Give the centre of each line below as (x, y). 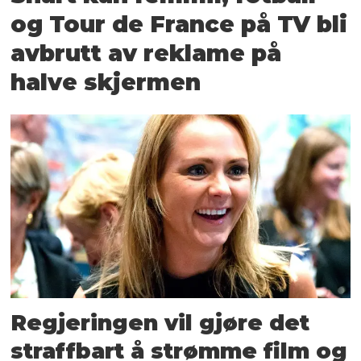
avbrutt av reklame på (146, 54)
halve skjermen (106, 83)
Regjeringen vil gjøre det (160, 322)
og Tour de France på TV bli (179, 25)
